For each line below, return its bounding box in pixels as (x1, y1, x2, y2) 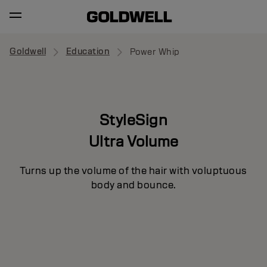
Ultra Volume (88, 131, 179, 151)
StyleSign (99, 110, 168, 129)
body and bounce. (91, 178, 176, 191)
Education (66, 46, 110, 57)
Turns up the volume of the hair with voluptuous (20, 164, 247, 177)
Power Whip (129, 46, 180, 57)
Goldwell (10, 46, 46, 57)
